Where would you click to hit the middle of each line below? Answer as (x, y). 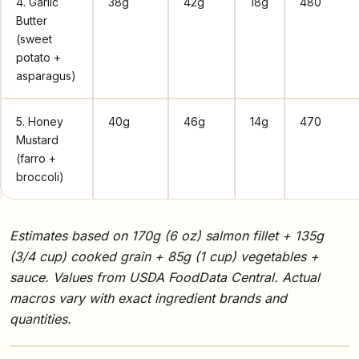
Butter (32, 20)
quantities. (40, 319)
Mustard (37, 139)
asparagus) (46, 75)
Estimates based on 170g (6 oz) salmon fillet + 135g (167, 235)
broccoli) (40, 176)
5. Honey (40, 121)
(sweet (34, 38)
